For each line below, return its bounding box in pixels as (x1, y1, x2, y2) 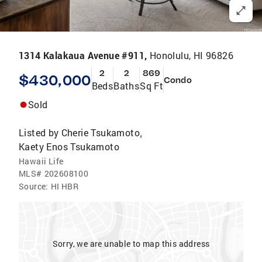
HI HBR (50, 181, 79, 192)
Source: (19, 181, 49, 192)
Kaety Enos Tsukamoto (19, 140, 119, 153)
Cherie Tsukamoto (61, 126, 140, 139)
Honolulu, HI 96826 (149, 49, 234, 61)
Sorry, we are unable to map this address (52, 238, 210, 249)
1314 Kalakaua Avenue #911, (19, 49, 150, 61)
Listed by (19, 126, 59, 139)
